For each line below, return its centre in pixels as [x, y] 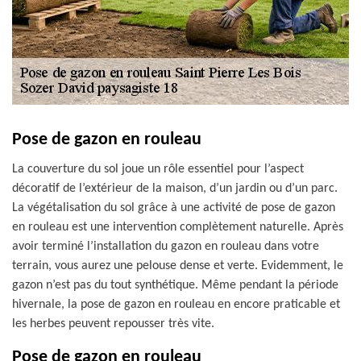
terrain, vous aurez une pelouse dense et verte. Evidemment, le [178, 266]
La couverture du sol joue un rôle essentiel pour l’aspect [158, 169]
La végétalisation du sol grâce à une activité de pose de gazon [174, 208]
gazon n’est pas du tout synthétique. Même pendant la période [175, 285]
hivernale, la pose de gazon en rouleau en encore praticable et [176, 305]
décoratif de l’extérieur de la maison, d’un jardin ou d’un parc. [175, 189]
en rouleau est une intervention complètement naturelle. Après [178, 227]
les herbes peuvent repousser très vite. [113, 324]
